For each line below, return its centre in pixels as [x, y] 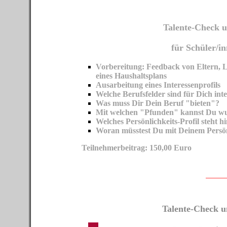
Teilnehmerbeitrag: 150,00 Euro [117, 148]
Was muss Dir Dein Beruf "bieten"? [158, 103]
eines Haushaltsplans [131, 76]
